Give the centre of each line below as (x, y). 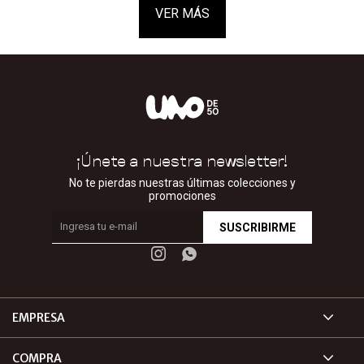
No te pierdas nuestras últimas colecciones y (182, 182)
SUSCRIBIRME (258, 227)
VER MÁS (182, 13)
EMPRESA (39, 317)
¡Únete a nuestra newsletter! (182, 160)
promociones (182, 195)
